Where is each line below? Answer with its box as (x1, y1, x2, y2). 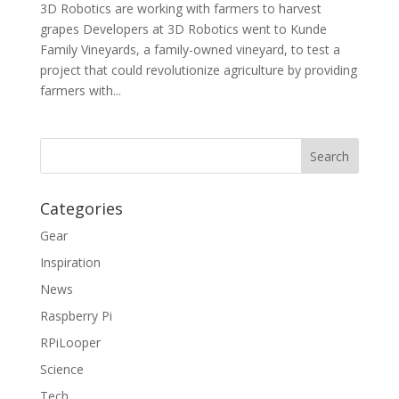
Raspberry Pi (39, 307, 112, 324)
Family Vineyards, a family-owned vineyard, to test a (39, 41, 340, 58)
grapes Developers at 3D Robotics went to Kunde (39, 20, 327, 37)
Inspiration (39, 254, 101, 271)
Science (39, 361, 84, 378)
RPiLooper (39, 334, 101, 351)
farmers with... (39, 82, 121, 99)
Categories (39, 198, 123, 219)
